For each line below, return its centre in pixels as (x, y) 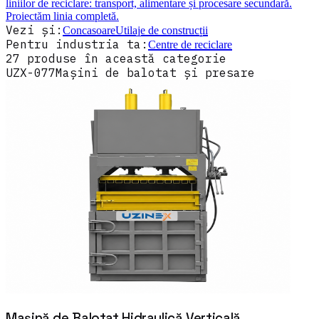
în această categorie (152, 58)
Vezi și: (34, 30)
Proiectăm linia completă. (62, 16)
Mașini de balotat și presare (155, 72)
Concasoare (89, 30)
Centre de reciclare (190, 44)
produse (52, 58)
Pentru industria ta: (77, 44)
